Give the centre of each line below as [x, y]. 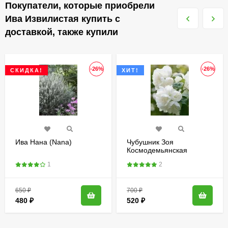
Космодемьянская [157, 150]
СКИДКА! [26, 70]
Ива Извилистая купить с [63, 19]
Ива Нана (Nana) [44, 142]
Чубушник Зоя [150, 142]
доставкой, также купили [62, 32]
